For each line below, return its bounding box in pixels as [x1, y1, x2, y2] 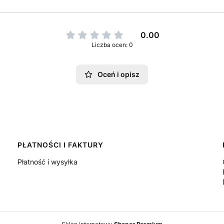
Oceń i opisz [97, 70, 139, 78]
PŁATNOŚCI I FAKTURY [17, 140, 103, 149]
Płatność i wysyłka [17, 157, 77, 166]
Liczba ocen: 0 [91, 41, 133, 48]
